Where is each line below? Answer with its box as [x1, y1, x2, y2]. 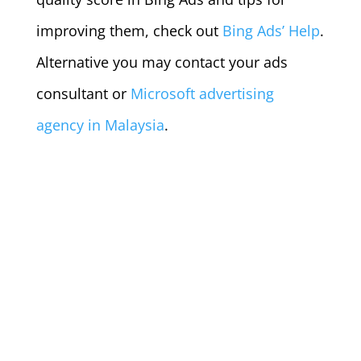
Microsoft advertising [130, 84, 274, 104]
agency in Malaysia [35, 115, 164, 135]
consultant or [35, 84, 131, 104]
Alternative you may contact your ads [35, 52, 288, 73]
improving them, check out [35, 21, 222, 41]
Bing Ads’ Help [222, 21, 320, 41]
